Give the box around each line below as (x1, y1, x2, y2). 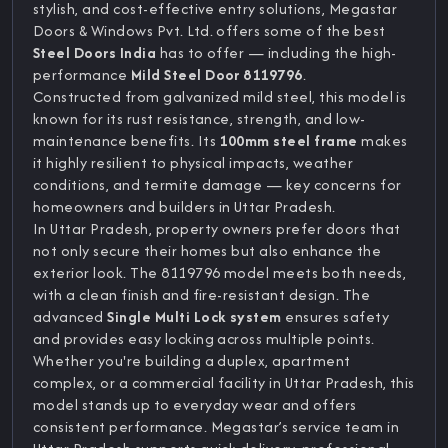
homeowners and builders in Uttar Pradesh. (33, 196, 336, 218)
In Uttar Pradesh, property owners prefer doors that (33, 218, 401, 240)
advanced (33, 306, 108, 328)
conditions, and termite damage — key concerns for (33, 174, 402, 196)
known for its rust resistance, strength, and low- (33, 108, 366, 130)
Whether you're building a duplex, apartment (33, 350, 351, 372)
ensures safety (281, 306, 390, 328)
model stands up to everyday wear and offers (33, 394, 357, 416)
